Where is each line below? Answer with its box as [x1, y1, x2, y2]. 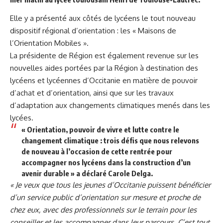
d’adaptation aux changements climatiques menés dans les [10, 100, 210, 110]
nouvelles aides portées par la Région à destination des [10, 63, 198, 73]
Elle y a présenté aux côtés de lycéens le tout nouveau [10, 13, 196, 23]
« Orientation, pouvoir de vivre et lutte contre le [21, 124, 179, 134]
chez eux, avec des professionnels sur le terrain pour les [10, 205, 197, 215]
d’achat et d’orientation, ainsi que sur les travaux [10, 88, 174, 98]
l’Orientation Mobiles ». [10, 38, 89, 48]
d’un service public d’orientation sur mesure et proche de [10, 192, 201, 202]
